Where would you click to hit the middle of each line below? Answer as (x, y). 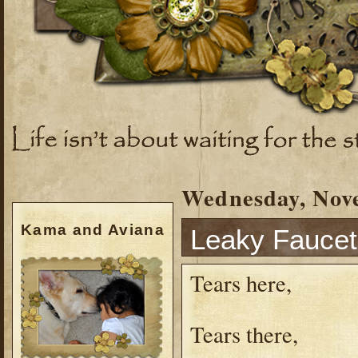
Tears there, (244, 334)
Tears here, (241, 282)
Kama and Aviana (93, 230)
